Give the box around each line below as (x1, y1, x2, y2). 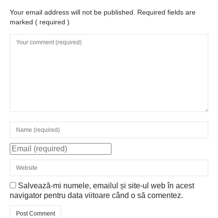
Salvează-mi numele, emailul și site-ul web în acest (18, 182, 194, 190)
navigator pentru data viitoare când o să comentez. (10, 191, 183, 200)
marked (10, 18, 35, 26)
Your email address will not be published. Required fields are (10, 8, 196, 17)
